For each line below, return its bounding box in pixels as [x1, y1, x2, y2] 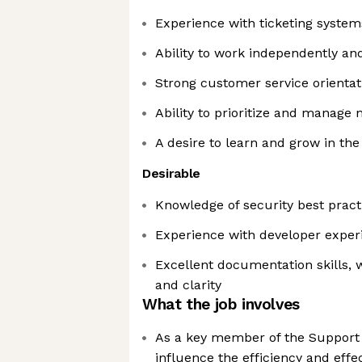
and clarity [155, 277, 221, 293]
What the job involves [142, 295, 300, 314]
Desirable [142, 166, 201, 181]
